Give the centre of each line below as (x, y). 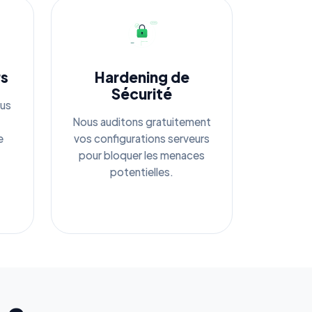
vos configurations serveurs (142, 138)
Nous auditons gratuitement (142, 121)
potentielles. (142, 171)
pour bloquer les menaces (142, 155)
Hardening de (142, 77)
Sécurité (142, 93)
